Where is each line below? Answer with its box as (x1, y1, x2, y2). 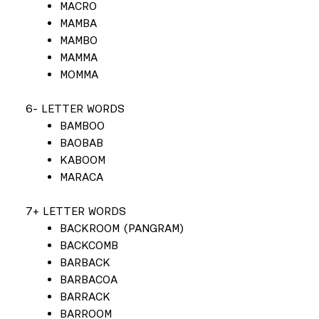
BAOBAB (60, 136, 103, 149)
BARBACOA (60, 273, 117, 286)
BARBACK (60, 256, 110, 268)
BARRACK (60, 290, 110, 303)
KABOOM (60, 153, 105, 166)
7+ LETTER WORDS (26, 204, 126, 217)
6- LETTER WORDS (26, 102, 125, 115)
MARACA (60, 170, 103, 183)
